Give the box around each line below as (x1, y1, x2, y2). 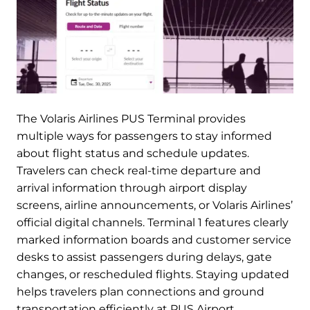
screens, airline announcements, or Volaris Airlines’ (17, 199, 293, 212)
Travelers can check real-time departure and (17, 164, 261, 178)
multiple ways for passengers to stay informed (17, 129, 272, 143)
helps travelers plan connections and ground (17, 285, 264, 299)
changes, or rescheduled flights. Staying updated (17, 268, 289, 282)
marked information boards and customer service (17, 233, 291, 247)
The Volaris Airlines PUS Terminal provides (17, 112, 246, 126)
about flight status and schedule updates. (17, 147, 249, 161)
